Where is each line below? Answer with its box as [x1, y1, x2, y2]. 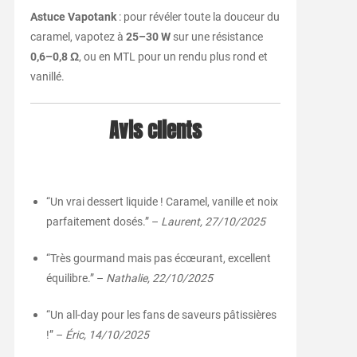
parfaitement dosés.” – [45, 215, 161, 229]
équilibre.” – [45, 272, 106, 285]
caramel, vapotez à [29, 30, 126, 44]
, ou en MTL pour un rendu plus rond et [78, 50, 268, 64]
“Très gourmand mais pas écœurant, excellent [45, 252, 271, 265]
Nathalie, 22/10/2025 [105, 272, 213, 285]
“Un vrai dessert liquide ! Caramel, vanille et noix [45, 195, 278, 209]
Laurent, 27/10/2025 [160, 215, 265, 229]
